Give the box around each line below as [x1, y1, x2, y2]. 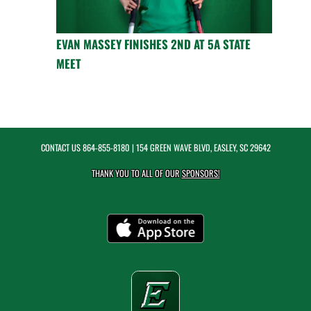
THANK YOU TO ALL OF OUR [91, 167, 182, 180]
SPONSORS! [181, 167, 220, 180]
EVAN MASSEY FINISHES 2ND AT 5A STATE [56, 35, 251, 53]
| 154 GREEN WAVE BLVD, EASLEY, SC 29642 [129, 141, 271, 155]
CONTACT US [40, 141, 83, 155]
